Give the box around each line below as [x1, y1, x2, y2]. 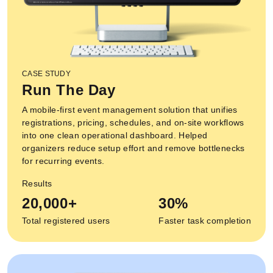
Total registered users [22, 216, 110, 226]
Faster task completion [158, 216, 251, 226]
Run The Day [22, 82, 116, 99]
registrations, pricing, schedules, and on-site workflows [22, 118, 244, 128]
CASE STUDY [22, 69, 71, 79]
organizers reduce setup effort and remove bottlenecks [22, 143, 245, 154]
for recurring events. [22, 156, 105, 166]
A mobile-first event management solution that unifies [22, 105, 238, 115]
